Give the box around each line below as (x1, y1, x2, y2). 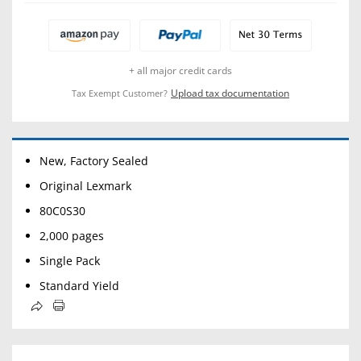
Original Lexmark (39, 178, 132, 193)
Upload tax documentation (171, 86, 289, 100)
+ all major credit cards (129, 64, 232, 77)
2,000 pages (39, 228, 105, 243)
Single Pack (39, 253, 101, 268)
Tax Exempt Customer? (72, 87, 168, 99)
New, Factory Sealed (39, 153, 149, 168)
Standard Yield (39, 278, 120, 293)
